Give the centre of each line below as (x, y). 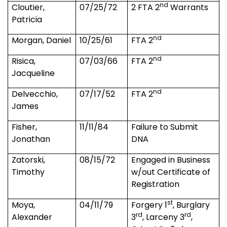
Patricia (27, 20)
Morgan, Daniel (42, 41)
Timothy (28, 172)
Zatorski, (29, 160)
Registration (156, 184)
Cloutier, (28, 8)
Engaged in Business (171, 160)
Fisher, (25, 127)
